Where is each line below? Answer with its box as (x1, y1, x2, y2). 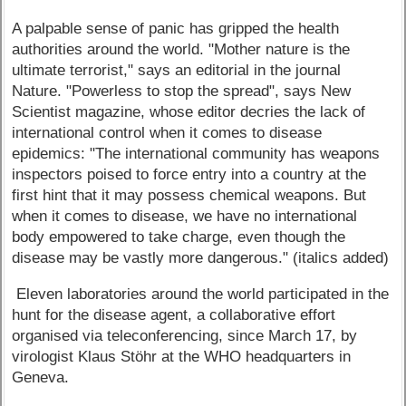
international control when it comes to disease (12, 123, 323, 141)
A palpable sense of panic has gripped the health (12, 19, 340, 37)
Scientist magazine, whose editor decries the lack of (12, 102, 366, 121)
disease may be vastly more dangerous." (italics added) (12, 248, 390, 266)
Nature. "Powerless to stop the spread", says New (12, 82, 352, 100)
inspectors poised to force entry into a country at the (12, 165, 367, 183)
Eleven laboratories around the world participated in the (12, 285, 390, 303)
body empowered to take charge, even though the (12, 227, 346, 246)
